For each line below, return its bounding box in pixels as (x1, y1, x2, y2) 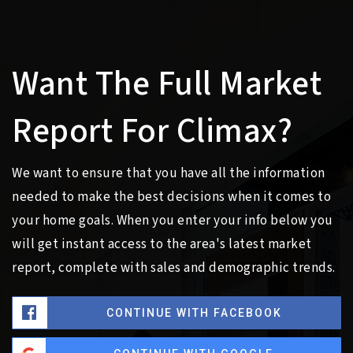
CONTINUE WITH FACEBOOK (106, 306, 282, 319)
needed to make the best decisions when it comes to (12, 187, 331, 206)
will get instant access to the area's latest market (12, 234, 312, 254)
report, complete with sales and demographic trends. (12, 258, 336, 277)
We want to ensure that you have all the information (12, 163, 325, 183)
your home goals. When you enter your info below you (12, 210, 333, 230)
